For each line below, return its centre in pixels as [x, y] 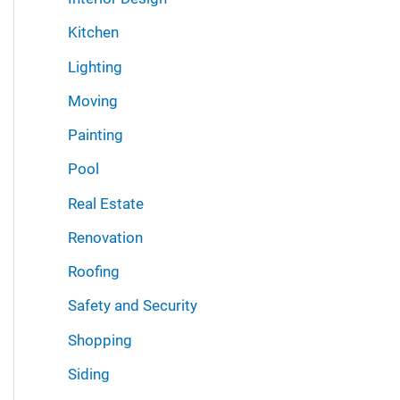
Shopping [100, 340]
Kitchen [93, 33]
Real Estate [106, 203]
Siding [89, 374]
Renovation [105, 237]
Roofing [94, 272]
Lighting [95, 67]
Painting [96, 135]
